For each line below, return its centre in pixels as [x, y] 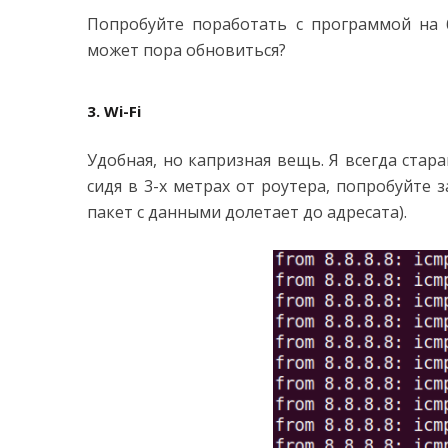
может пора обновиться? [186, 50]
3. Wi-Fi [114, 111]
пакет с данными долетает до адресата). [247, 212]
